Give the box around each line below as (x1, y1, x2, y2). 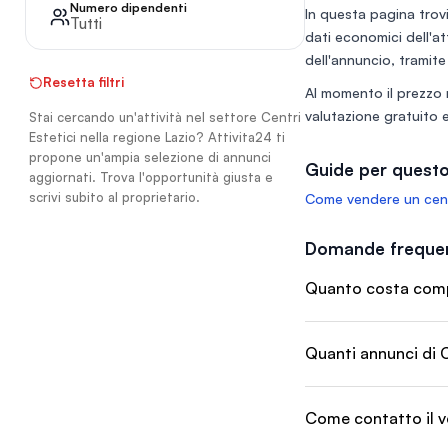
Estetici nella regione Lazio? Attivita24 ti (29, 129, 285, 145)
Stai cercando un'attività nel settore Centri (29, 109, 301, 125)
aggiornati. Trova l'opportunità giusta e (29, 169, 273, 185)
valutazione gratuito (305, 107, 438, 124)
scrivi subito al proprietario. (29, 189, 200, 205)
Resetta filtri (43, 74, 124, 90)
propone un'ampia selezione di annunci (29, 149, 271, 165)
